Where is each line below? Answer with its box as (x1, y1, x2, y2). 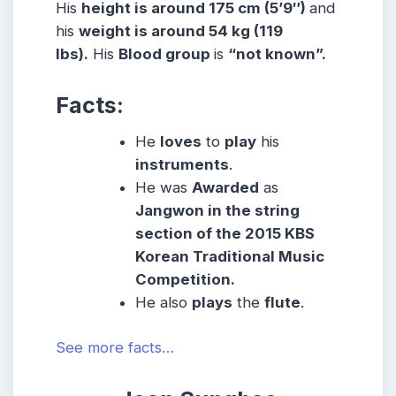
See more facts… (56, 339, 174, 357)
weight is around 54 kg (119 (79, 22, 283, 41)
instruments (135, 156, 230, 174)
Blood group (118, 45, 214, 64)
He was (135, 179, 193, 197)
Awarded (192, 179, 260, 197)
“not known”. (228, 45, 326, 64)
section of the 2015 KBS (135, 225, 316, 243)
